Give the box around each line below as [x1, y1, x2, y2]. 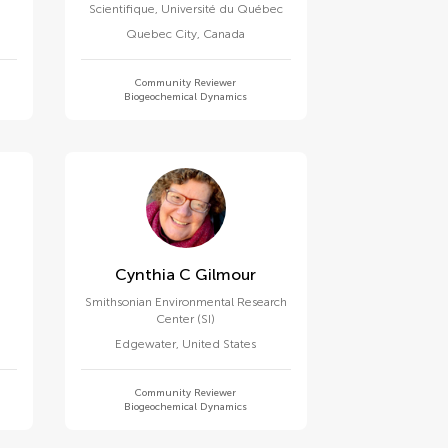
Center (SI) [156, 312, 216, 326]
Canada [203, 27, 246, 41]
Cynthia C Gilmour [115, 265, 257, 284]
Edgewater [115, 337, 177, 351]
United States [182, 337, 257, 351]
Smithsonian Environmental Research [84, 295, 287, 309]
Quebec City [126, 27, 198, 41]
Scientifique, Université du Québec [88, 2, 283, 16]
